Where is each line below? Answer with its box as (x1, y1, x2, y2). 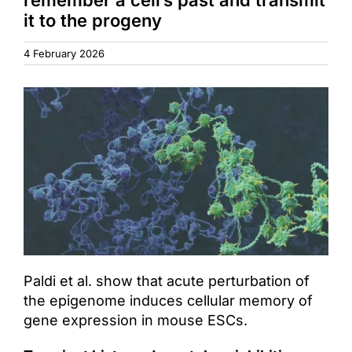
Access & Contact (200, 18, 306, 35)
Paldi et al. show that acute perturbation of (23, 272, 310, 289)
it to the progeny (24, 9, 162, 31)
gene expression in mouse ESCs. (23, 311, 247, 328)
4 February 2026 (24, 47, 104, 60)
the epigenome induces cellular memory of (23, 291, 313, 309)
